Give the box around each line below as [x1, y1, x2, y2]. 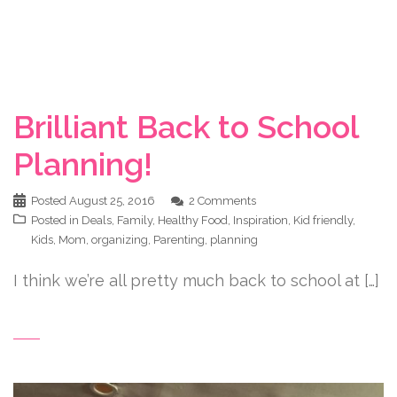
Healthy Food [158, 214, 228, 227]
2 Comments [189, 194, 256, 207]
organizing [91, 233, 148, 246]
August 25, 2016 [69, 194, 155, 207]
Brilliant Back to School [13, 108, 359, 145]
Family [117, 214, 152, 227]
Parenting [153, 233, 205, 246]
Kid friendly [293, 214, 353, 227]
